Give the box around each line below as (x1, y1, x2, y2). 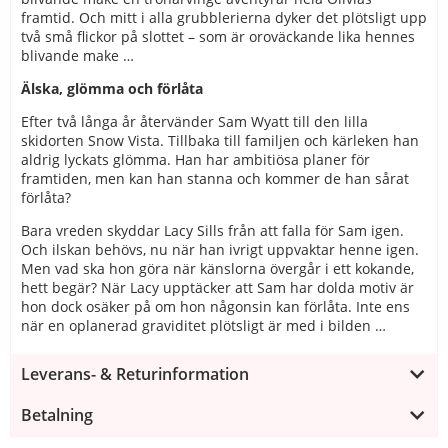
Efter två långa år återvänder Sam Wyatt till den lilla (21, 111, 368, 131)
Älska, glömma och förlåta (21, 78, 203, 98)
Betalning (21, 403, 93, 426)
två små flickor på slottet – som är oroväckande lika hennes (21, 26, 415, 46)
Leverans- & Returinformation (21, 362, 249, 385)
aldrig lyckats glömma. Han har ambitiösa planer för (21, 149, 370, 169)
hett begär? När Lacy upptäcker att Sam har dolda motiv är (21, 277, 414, 297)
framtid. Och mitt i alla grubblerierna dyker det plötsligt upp (21, 7, 427, 27)
